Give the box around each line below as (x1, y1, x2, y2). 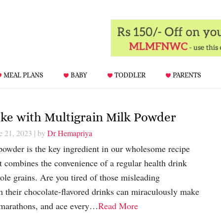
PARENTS (173, 71, 201, 79)
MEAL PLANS (3, 71, 43, 79)
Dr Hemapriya (47, 127, 92, 138)
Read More (98, 199, 138, 212)
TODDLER (114, 71, 146, 79)
